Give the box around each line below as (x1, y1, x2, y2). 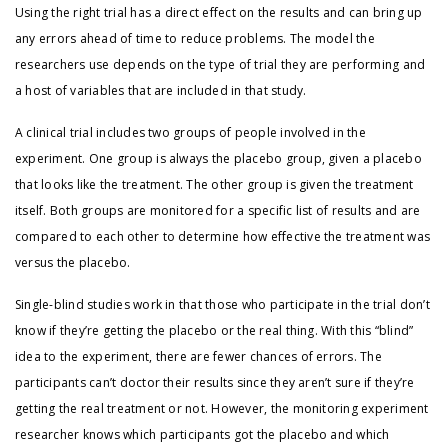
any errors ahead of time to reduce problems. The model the (15, 30, 375, 48)
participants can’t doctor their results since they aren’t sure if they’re (15, 374, 415, 392)
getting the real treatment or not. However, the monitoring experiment (15, 400, 429, 418)
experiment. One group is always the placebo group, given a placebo (15, 150, 422, 168)
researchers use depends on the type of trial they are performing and (15, 56, 426, 74)
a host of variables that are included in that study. (15, 82, 307, 100)
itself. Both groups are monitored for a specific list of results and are (15, 202, 421, 220)
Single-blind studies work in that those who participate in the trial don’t (15, 296, 430, 314)
